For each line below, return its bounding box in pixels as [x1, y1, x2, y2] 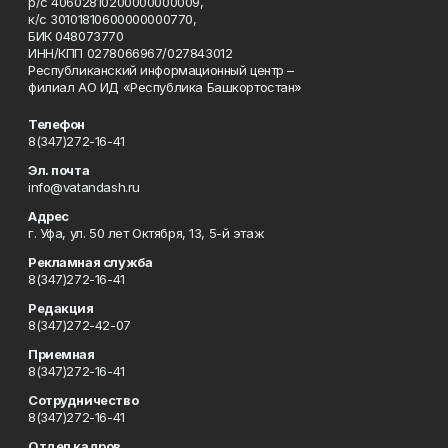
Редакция [28, 300, 94, 316]
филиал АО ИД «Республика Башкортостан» [28, 79, 303, 95]
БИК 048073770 [28, 28, 128, 44]
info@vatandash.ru [28, 179, 140, 195]
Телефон [28, 116, 86, 132]
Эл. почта [28, 162, 90, 178]
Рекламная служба [28, 254, 153, 270]
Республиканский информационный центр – [28, 62, 298, 78]
